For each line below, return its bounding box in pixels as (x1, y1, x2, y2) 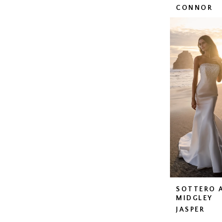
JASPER (176, 206, 205, 214)
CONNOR (176, 4, 213, 12)
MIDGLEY (176, 194, 213, 203)
